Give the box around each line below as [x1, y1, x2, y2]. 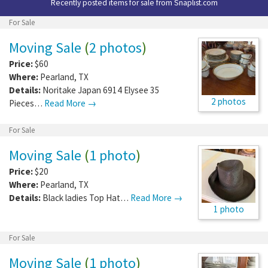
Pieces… [9, 97, 44, 109]
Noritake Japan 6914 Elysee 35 [42, 84, 160, 96]
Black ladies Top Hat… [42, 191, 130, 203]
